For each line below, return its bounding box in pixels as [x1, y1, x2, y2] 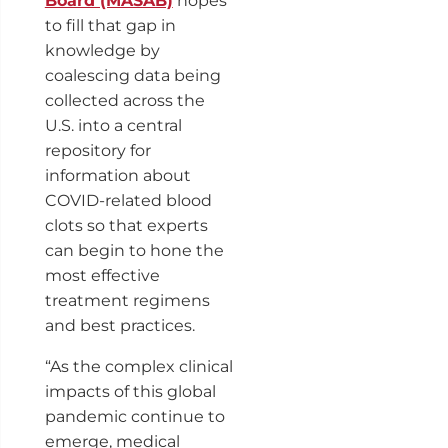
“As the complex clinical [44, 356, 233, 376]
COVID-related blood [44, 190, 212, 210]
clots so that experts [44, 215, 208, 235]
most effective [44, 265, 160, 285]
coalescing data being [44, 65, 221, 85]
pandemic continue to [44, 406, 225, 426]
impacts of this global [44, 381, 216, 401]
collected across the [44, 90, 205, 110]
